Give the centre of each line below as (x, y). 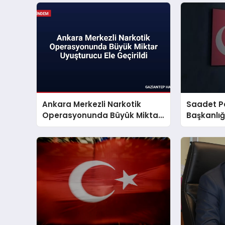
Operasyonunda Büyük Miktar (102, 115)
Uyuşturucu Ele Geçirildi (89, 126)
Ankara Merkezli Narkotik (92, 104)
